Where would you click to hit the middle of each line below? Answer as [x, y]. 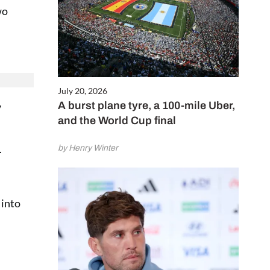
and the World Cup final [117, 121]
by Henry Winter [88, 148]
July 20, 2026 [83, 91]
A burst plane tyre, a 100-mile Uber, [146, 106]
